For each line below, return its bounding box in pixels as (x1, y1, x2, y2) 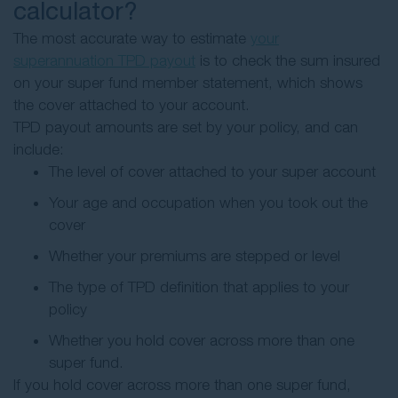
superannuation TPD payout (13, 52, 195, 70)
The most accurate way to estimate (13, 29, 251, 48)
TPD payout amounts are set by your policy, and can (13, 118, 358, 137)
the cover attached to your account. (13, 96, 250, 115)
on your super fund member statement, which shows (13, 74, 362, 92)
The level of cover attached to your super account (49, 163, 380, 181)
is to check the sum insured (195, 52, 380, 70)
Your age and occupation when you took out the (49, 194, 368, 212)
